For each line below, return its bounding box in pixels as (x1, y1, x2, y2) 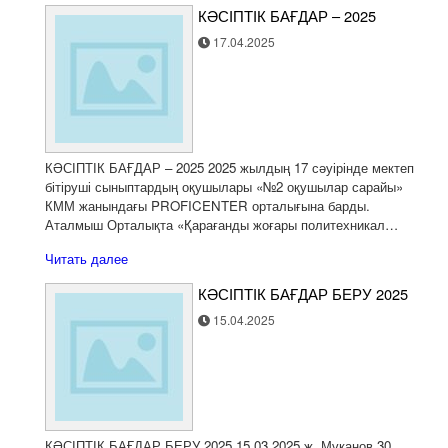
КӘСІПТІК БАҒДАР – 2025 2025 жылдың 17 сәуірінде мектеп (45, 158, 414, 177)
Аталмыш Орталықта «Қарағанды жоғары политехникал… (45, 215, 398, 234)
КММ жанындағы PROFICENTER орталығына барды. (45, 196, 370, 215)
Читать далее (45, 249, 128, 268)
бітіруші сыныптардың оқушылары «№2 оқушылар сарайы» (45, 177, 403, 196)
